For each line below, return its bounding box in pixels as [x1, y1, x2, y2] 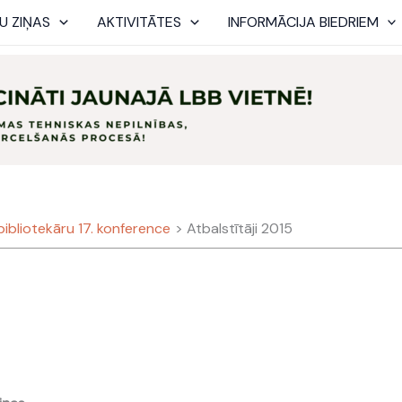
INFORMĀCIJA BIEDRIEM [227, 13, 379, 31]
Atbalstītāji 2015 [187, 219, 293, 238]
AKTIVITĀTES [97, 13, 181, 31]
